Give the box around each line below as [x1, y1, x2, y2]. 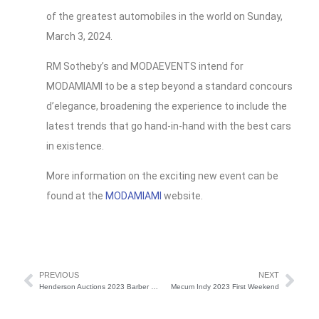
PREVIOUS [39, 271, 79, 280]
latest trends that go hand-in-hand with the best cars [46, 120, 291, 132]
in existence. [46, 140, 104, 152]
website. [162, 190, 203, 202]
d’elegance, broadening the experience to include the [46, 100, 287, 113]
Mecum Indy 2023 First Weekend [171, 283, 279, 291]
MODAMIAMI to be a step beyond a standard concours [46, 80, 293, 93]
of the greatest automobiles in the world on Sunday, [46, 11, 283, 23]
